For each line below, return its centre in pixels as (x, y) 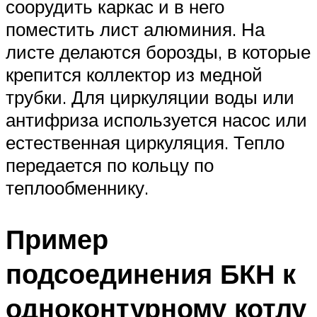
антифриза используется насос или (156, 119)
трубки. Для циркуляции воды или (150, 97)
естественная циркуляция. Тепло (145, 142)
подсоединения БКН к (151, 273)
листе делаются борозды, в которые (158, 51)
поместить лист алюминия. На (135, 29)
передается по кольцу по (110, 165)
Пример (57, 238)
